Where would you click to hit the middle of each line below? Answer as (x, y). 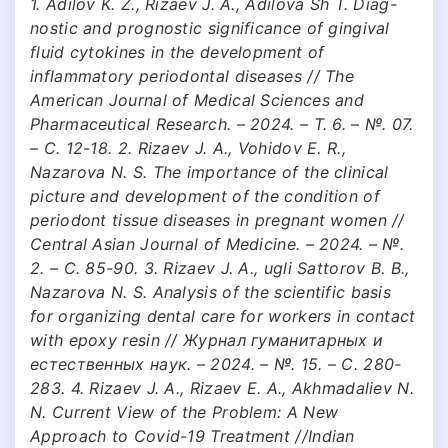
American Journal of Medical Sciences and (197, 99)
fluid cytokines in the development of (177, 51)
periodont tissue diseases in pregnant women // (217, 219)
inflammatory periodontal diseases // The (192, 75)
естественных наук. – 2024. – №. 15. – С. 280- (216, 363)
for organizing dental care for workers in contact (223, 315)
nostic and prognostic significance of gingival (210, 27)
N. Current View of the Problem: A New (184, 411)
